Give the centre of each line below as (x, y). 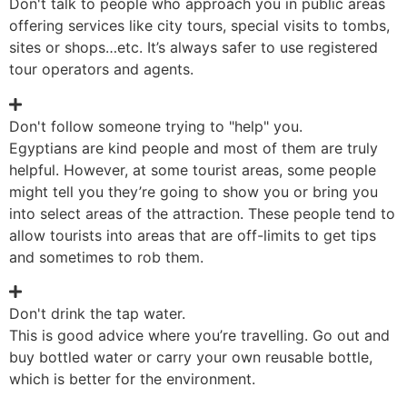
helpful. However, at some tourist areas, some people (193, 169)
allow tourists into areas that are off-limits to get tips (193, 235)
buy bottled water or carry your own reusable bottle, (191, 357)
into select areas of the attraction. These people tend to (202, 213)
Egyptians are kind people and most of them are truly (194, 148)
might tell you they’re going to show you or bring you (194, 191)
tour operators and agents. (101, 69)
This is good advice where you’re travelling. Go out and (199, 335)
